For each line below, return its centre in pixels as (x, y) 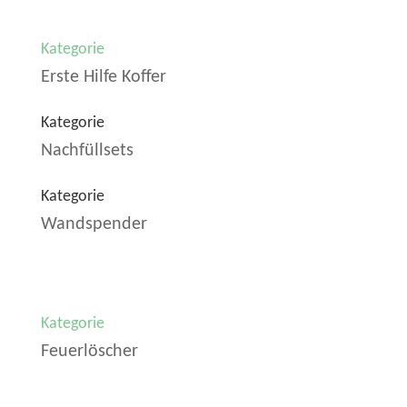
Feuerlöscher (89, 352)
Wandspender (94, 225)
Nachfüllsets (87, 151)
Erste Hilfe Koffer (103, 78)
